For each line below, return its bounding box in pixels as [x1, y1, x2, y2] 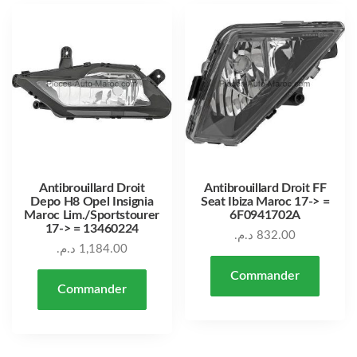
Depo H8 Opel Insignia [30, 195, 154, 209]
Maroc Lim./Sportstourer [24, 209, 160, 222]
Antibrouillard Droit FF [203, 182, 327, 195]
